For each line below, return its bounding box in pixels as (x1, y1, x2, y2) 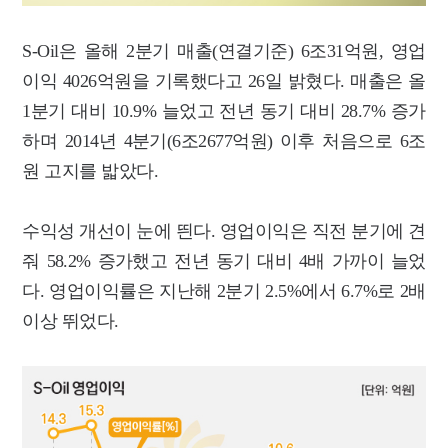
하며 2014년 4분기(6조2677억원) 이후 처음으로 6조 (22, 130, 426, 151)
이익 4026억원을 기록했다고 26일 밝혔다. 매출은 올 (22, 70, 426, 91)
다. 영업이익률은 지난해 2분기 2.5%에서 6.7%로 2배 (22, 280, 426, 301)
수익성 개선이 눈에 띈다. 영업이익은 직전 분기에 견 (22, 220, 426, 241)
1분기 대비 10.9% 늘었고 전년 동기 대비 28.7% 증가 (22, 100, 426, 121)
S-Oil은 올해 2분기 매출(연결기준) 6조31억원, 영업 (22, 40, 426, 61)
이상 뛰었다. (22, 310, 119, 331)
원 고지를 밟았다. (22, 160, 159, 181)
